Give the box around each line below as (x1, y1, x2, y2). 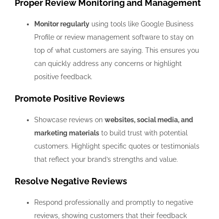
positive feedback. (34, 73, 94, 81)
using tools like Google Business (89, 20, 194, 28)
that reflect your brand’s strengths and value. (34, 155, 180, 164)
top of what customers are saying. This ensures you (34, 46, 199, 55)
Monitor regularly (34, 20, 89, 28)
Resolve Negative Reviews (15, 176, 129, 187)
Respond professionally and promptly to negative (34, 198, 193, 207)
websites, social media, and (105, 116, 193, 124)
